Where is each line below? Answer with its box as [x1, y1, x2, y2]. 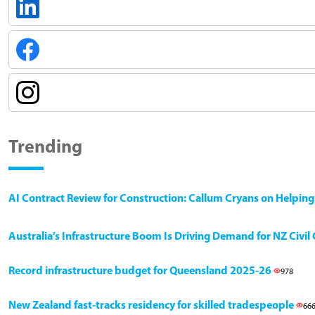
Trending [8, 138, 82, 157]
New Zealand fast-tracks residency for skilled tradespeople [8, 300, 296, 311]
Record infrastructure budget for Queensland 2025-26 [8, 265, 274, 277]
